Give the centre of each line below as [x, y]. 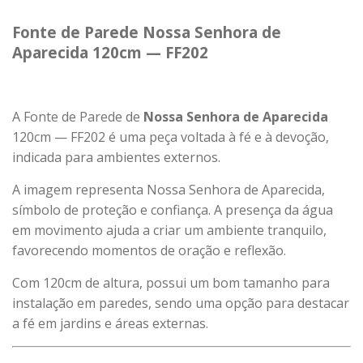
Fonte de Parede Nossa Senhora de [147, 32]
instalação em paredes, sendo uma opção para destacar [181, 303]
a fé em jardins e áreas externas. [110, 323]
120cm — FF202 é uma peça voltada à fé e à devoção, [171, 137]
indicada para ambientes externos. [116, 157]
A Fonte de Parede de [78, 117]
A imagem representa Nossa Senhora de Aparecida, [169, 190]
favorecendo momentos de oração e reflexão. [149, 250]
